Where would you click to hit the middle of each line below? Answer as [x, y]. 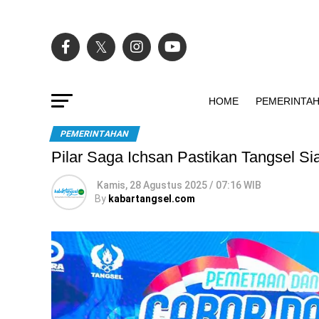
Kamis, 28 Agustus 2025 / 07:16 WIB [179, 185]
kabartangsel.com [152, 199]
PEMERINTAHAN [95, 134]
